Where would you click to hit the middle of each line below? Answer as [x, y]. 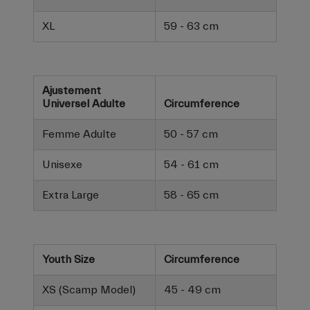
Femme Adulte [79, 135]
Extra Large [71, 195]
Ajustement [72, 91]
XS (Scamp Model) [89, 290]
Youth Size [69, 260]
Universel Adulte [84, 104]
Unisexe [62, 165]
